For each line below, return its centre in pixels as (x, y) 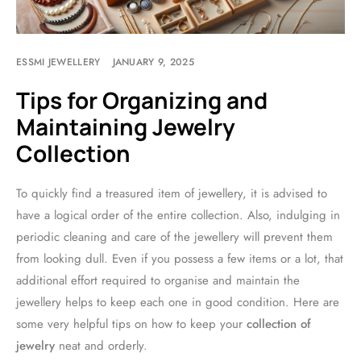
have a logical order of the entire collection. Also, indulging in (178, 216)
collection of (279, 324)
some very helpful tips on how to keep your (131, 324)
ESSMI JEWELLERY (58, 62)
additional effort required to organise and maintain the (158, 281)
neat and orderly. (101, 346)
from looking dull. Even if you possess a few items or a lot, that (180, 259)
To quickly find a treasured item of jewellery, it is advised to (172, 194)
